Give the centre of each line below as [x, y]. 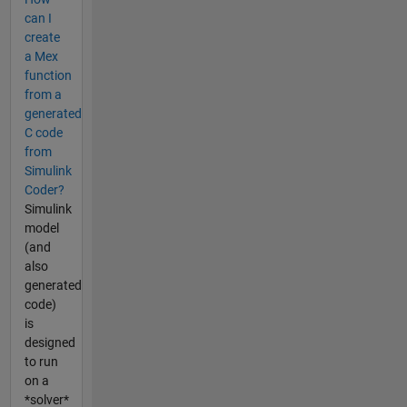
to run [41, 362]
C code [43, 133]
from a [43, 95]
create [42, 38]
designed [50, 343]
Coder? [44, 190]
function [48, 76]
